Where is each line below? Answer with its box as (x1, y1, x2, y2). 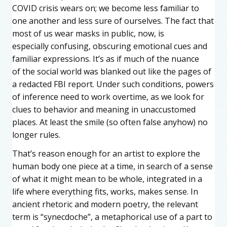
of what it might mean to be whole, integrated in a (12, 173, 202, 185)
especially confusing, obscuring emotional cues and (12, 41, 207, 52)
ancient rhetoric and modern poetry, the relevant (12, 199, 198, 210)
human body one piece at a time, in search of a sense (12, 161, 213, 172)
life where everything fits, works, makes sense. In (12, 186, 198, 198)
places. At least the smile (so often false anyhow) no (12, 117, 208, 128)
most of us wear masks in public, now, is (12, 28, 164, 40)
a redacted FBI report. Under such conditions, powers (12, 79, 214, 90)
